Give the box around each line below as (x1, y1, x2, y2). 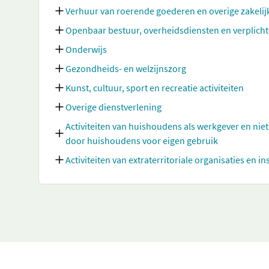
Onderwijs (65, 43, 107, 55)
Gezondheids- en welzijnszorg (65, 62, 186, 74)
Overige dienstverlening (65, 101, 162, 113)
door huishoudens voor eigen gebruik (65, 134, 218, 147)
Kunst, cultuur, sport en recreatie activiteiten (65, 82, 244, 94)
